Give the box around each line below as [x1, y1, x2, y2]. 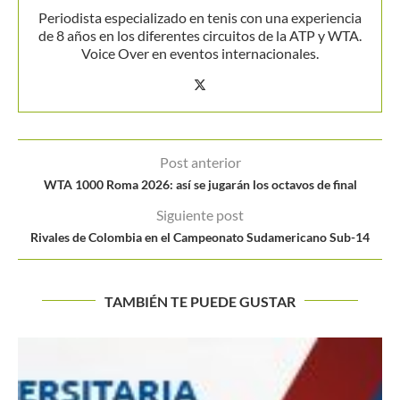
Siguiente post [156, 205, 244, 223]
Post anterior [159, 153, 241, 171]
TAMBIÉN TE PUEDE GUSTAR [104, 292, 296, 310]
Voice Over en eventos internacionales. [81, 44, 319, 62]
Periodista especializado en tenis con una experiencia [38, 8, 362, 26]
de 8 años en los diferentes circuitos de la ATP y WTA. [38, 26, 362, 44]
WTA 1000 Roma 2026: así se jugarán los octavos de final [43, 176, 357, 192]
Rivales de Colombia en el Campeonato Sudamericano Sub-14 [30, 229, 370, 245]
